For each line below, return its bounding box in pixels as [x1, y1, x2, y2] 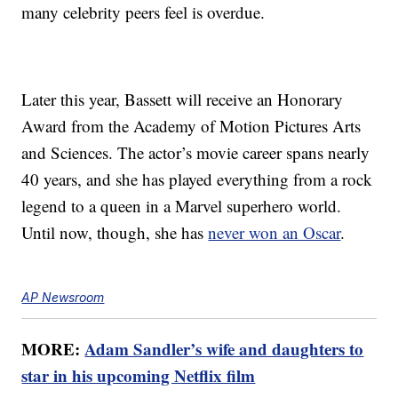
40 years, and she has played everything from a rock [21, 168, 373, 191]
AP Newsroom [21, 290, 105, 306]
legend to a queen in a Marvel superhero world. [21, 195, 342, 218]
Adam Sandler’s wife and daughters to [84, 337, 364, 362]
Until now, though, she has [21, 221, 209, 244]
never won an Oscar [208, 221, 341, 244]
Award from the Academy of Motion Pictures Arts [21, 115, 362, 138]
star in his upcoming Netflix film [21, 363, 256, 388]
